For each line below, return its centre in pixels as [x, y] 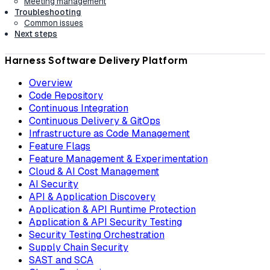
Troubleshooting [48, 12]
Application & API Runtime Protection [112, 210]
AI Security [54, 184]
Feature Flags [60, 146]
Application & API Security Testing [105, 222]
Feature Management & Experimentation [118, 159]
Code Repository [66, 96]
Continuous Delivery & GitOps [95, 121]
